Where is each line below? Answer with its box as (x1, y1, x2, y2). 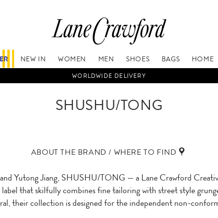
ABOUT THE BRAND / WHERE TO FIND (31, 146, 177, 158)
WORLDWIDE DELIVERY (72, 72, 146, 81)
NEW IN (20, 54, 46, 64)
